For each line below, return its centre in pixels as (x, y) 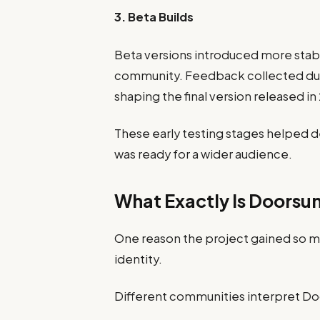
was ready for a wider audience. (204, 154)
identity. (139, 259)
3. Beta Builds (154, 17)
